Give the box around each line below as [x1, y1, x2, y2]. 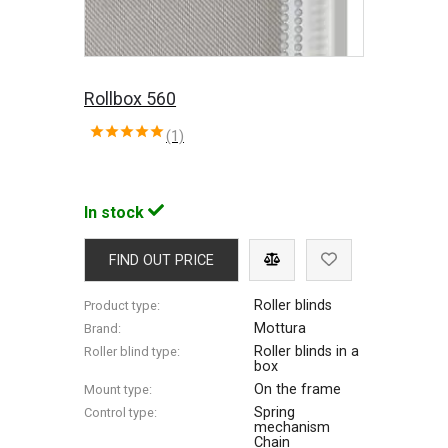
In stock [84, 202, 149, 222]
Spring [254, 403, 296, 421]
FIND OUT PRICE [108, 251, 215, 269]
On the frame [254, 380, 342, 398]
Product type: [84, 297, 161, 313]
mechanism [254, 418, 331, 436]
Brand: [84, 320, 122, 336]
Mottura [254, 319, 307, 337]
